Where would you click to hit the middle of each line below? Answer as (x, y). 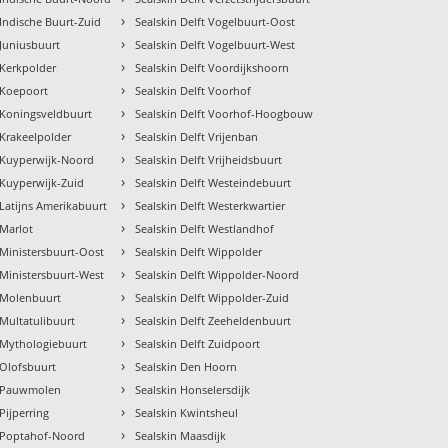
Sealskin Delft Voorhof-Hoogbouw (224, 113)
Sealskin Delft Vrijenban (197, 136)
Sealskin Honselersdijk (193, 389)
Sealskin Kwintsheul (187, 412)
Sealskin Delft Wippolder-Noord (217, 274)
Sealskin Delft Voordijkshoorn (212, 67)
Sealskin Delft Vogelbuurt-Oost (215, 21)
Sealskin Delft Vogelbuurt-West (215, 44)
